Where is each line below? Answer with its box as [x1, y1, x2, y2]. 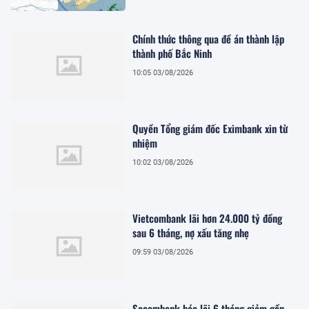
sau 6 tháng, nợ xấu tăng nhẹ [132, 225, 250, 241]
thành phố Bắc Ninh [132, 45, 212, 61]
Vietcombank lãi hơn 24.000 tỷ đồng [132, 210, 283, 226]
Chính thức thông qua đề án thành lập [132, 30, 285, 46]
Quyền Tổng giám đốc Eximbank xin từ [132, 121, 288, 137]
